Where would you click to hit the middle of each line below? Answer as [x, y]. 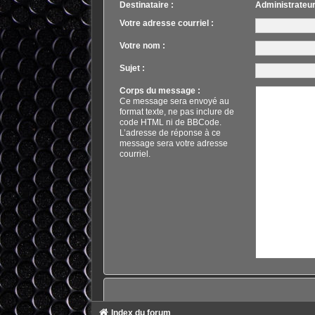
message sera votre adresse [173, 144]
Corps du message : [160, 91]
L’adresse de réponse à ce [170, 133]
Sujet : [132, 69]
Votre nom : [142, 46]
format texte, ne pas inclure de [176, 112]
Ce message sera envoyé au [174, 102]
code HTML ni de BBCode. [170, 123]
